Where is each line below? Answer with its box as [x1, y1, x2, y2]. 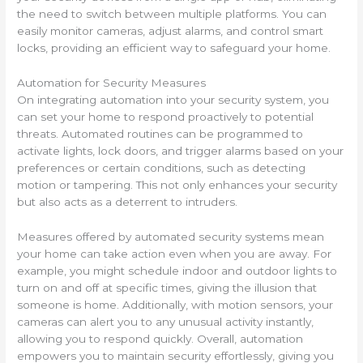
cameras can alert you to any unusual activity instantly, [17, 314, 314, 328]
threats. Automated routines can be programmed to [17, 126, 304, 140]
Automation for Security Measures [17, 75, 207, 89]
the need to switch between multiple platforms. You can [17, 6, 327, 20]
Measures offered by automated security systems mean [17, 229, 325, 243]
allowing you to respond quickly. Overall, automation [17, 331, 304, 345]
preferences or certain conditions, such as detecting [17, 160, 306, 174]
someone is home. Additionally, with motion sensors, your [17, 297, 334, 311]
